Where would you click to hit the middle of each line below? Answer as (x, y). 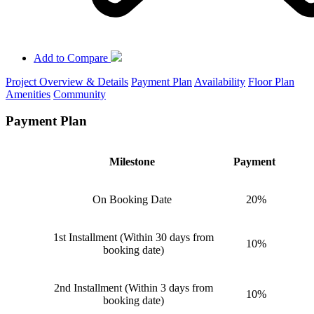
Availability (220, 81)
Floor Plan (271, 81)
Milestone (133, 161)
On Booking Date (133, 199)
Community (80, 94)
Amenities (28, 94)
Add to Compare (71, 57)
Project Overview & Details (67, 81)
